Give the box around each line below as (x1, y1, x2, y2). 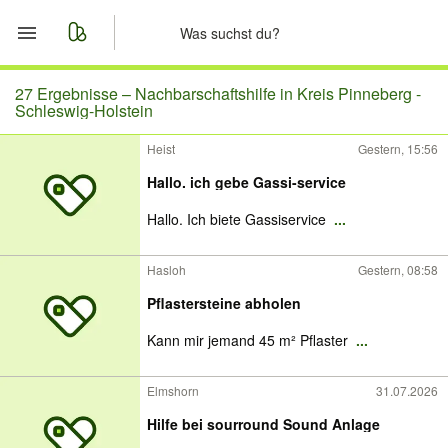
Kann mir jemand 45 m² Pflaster (147, 330, 352, 350)
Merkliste (60, 128, 138, 154)
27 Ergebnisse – (15, 82, 135, 105)
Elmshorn (147, 382, 199, 399)
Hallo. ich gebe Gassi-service (147, 172, 346, 192)
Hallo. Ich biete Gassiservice (147, 209, 330, 229)
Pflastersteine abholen (147, 293, 301, 313)
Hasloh (147, 261, 186, 278)
